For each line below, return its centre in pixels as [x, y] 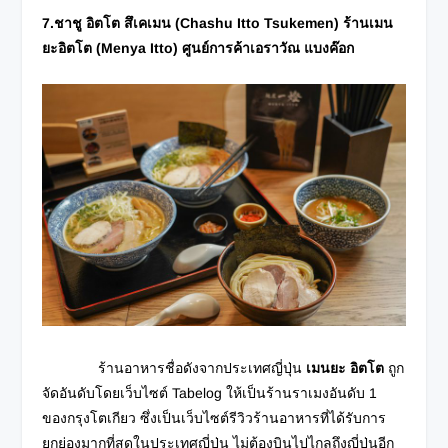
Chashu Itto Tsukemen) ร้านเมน [287, 23]
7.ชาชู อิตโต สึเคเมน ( [111, 23]
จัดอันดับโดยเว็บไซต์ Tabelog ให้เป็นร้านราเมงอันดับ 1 [210, 393]
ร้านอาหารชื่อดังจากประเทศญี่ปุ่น [174, 368]
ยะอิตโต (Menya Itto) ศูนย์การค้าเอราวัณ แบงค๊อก [198, 48]
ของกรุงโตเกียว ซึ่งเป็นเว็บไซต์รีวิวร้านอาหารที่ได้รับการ [214, 418]
